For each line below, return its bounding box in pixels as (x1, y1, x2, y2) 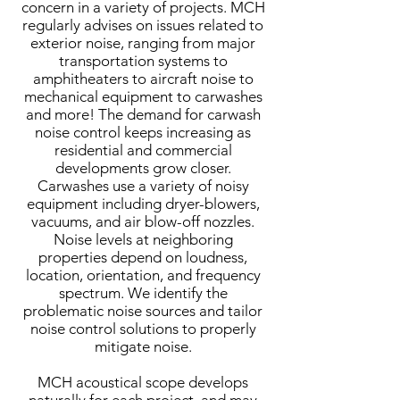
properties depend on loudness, (38, 248, 247, 266)
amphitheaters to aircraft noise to (32, 70, 254, 87)
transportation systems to (58, 52, 228, 70)
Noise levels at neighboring (53, 230, 233, 248)
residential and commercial (54, 141, 232, 159)
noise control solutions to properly (29, 320, 256, 337)
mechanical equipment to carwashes (23, 87, 262, 105)
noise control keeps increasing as (35, 123, 251, 141)
